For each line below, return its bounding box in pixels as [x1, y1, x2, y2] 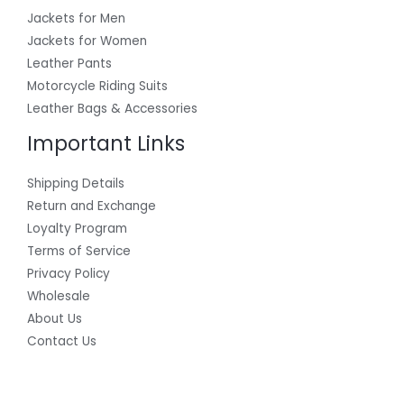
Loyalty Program [27, 220, 127, 238]
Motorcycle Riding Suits [27, 77, 168, 95]
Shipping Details [27, 175, 124, 193]
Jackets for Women [27, 32, 147, 50]
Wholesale [27, 288, 90, 306]
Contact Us [27, 333, 96, 351]
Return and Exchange [27, 197, 156, 216]
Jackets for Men [27, 9, 125, 27]
